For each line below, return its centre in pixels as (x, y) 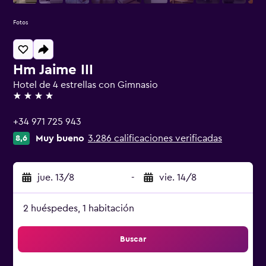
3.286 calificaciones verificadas (155, 138)
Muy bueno (60, 138)
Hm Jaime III (53, 70)
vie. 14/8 (178, 178)
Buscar (133, 239)
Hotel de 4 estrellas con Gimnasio (85, 85)
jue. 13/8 (56, 178)
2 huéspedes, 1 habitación (79, 208)
